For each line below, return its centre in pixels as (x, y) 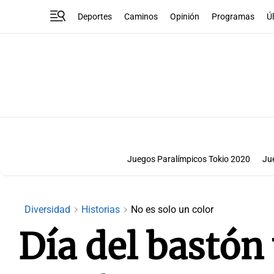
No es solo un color (172, 209)
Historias (102, 209)
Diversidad (49, 209)
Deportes (95, 17)
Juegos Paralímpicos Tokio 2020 (188, 159)
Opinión (185, 17)
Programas (233, 17)
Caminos (141, 17)
